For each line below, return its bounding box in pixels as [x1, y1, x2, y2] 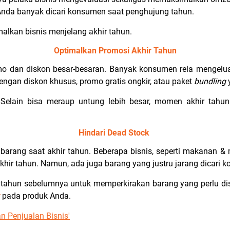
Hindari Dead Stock [79, 128, 151, 138]
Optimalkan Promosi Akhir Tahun [53, 46, 177, 55]
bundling [194, 76, 228, 86]
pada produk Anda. [2, 191, 71, 201]
